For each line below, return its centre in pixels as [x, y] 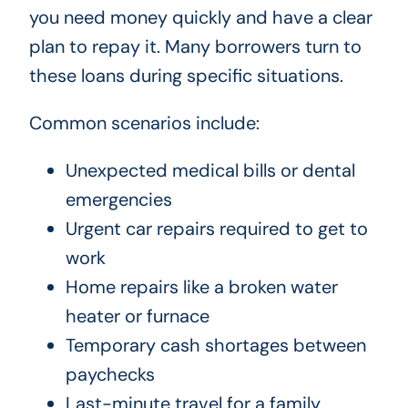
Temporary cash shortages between [215, 346]
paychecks [110, 375]
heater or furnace [137, 316]
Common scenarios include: [144, 123]
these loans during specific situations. [186, 76]
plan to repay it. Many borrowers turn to [195, 47]
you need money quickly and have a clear [200, 18]
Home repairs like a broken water [201, 287]
